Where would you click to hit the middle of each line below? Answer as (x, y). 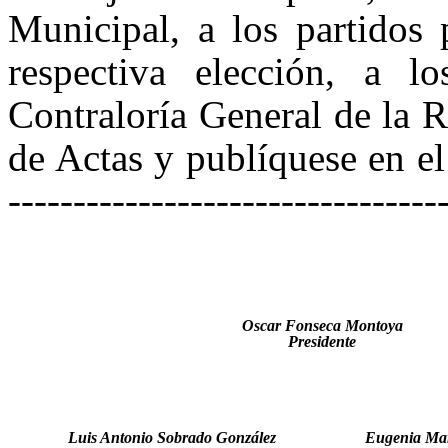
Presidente (322, 341)
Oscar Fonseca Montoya (322, 325)
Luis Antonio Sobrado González (172, 437)
